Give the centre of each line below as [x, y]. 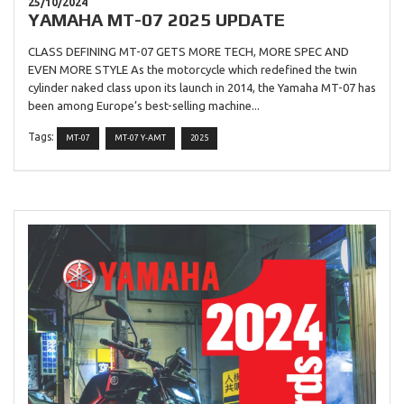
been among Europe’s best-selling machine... [144, 105]
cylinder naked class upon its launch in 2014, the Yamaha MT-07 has [202, 87]
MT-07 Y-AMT [140, 138]
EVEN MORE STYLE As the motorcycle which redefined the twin [193, 69]
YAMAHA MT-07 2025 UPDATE [156, 20]
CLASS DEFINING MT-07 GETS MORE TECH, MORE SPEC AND [188, 51]
